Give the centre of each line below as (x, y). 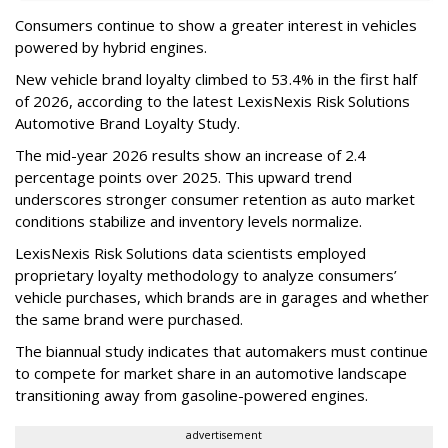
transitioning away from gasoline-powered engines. (191, 395)
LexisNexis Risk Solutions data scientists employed (190, 253)
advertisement (224, 435)
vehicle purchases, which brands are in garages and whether (222, 297)
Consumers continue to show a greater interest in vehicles (216, 25)
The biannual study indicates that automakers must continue (221, 351)
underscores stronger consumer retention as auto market (215, 199)
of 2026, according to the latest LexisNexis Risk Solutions (212, 101)
